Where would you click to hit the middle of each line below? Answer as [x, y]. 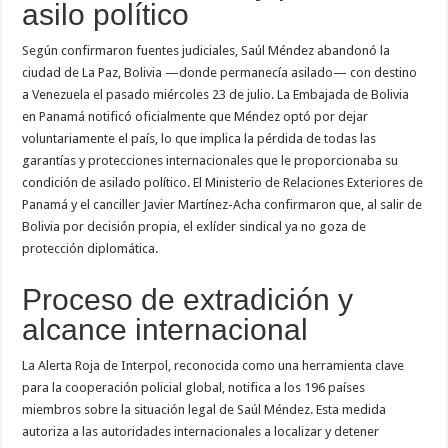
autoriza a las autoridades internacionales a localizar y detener [201, 431]
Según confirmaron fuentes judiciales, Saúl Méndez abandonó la [206, 50]
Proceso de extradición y [188, 299]
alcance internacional [165, 329]
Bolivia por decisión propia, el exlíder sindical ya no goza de [194, 226]
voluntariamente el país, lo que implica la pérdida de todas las [199, 138]
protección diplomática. [90, 248]
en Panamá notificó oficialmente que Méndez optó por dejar [195, 116]
